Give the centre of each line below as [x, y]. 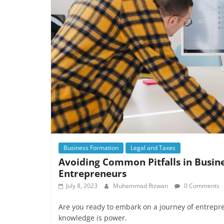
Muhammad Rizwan [141, 186]
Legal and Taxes [153, 148]
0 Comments [201, 186]
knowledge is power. [93, 218]
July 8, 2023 [82, 186]
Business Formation [91, 148]
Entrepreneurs [92, 173]
